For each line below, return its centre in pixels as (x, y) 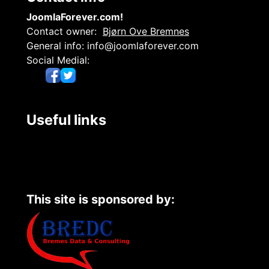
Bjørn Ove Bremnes (146, 31)
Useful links (66, 120)
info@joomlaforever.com (143, 45)
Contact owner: (62, 31)
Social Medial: (58, 60)
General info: (55, 45)
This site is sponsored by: (101, 199)
